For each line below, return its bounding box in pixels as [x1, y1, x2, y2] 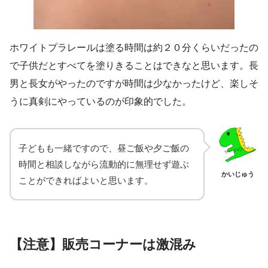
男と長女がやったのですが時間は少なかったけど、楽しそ [10, 78, 258, 89]
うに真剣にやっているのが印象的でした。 [10, 96, 191, 106]
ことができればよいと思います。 [19, 175, 153, 185]
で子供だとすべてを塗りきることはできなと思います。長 [10, 60, 258, 71]
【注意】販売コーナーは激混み [10, 236, 196, 252]
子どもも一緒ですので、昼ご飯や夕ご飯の [19, 142, 189, 153]
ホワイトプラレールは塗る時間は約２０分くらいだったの [10, 42, 258, 53]
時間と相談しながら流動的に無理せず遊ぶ [19, 159, 189, 169]
